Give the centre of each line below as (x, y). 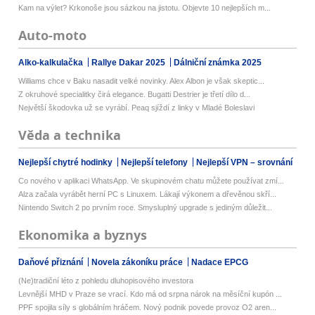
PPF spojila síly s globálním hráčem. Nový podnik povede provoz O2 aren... (148, 308)
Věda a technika (70, 135)
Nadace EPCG (220, 263)
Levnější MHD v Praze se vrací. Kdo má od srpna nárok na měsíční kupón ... (150, 294)
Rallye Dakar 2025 (130, 62)
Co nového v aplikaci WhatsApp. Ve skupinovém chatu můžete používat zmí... (152, 180)
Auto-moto (53, 35)
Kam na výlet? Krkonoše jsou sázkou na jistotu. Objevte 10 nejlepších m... (145, 7)
